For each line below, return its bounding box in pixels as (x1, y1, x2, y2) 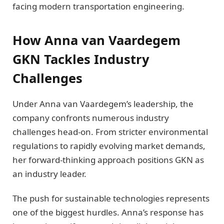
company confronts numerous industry (12, 112, 169, 124)
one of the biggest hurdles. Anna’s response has (12, 206, 203, 218)
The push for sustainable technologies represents (12, 192, 209, 204)
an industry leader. (12, 168, 86, 180)
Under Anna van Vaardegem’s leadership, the (12, 98, 193, 110)
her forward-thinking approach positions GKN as (12, 154, 204, 166)
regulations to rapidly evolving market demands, (12, 140, 205, 152)
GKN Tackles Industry (12, 50, 149, 67)
